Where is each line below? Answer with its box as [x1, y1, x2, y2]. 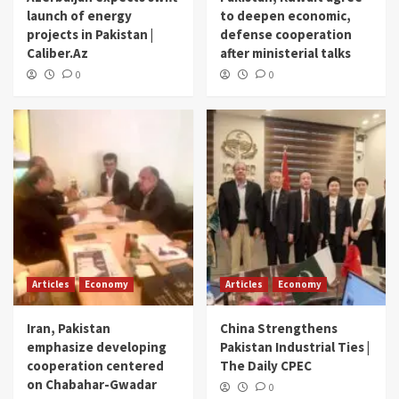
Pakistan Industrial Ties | [219, 338, 370, 356]
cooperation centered [27, 357, 164, 375]
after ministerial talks [219, 45, 351, 62]
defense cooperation [219, 26, 352, 44]
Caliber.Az [27, 45, 88, 62]
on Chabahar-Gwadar [27, 376, 157, 394]
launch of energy [27, 7, 132, 25]
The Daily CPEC [219, 357, 312, 375]
